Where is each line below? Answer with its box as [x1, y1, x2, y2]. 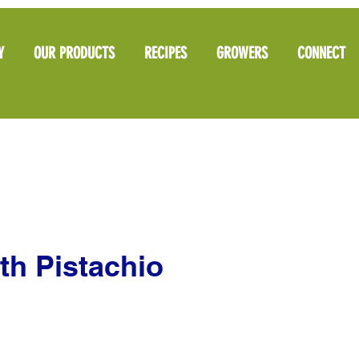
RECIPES [144, 43, 188, 63]
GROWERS [216, 43, 268, 63]
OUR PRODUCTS [34, 43, 115, 63]
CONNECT [297, 43, 346, 63]
